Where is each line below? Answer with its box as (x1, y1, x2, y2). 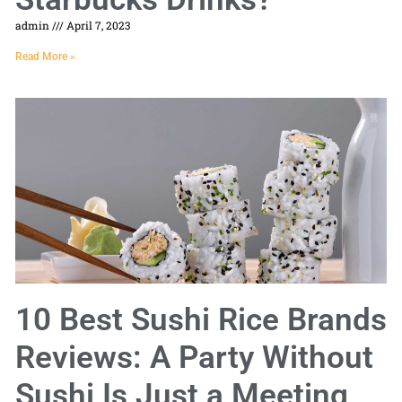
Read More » (15, 50, 75, 64)
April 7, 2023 (64, 18, 130, 33)
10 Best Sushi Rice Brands (15, 301, 387, 339)
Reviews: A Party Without (15, 339, 373, 377)
